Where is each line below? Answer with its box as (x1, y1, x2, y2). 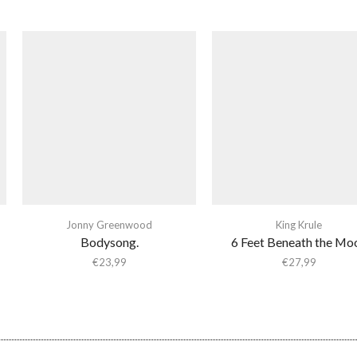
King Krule (276, 218, 322, 231)
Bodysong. (80, 234, 139, 249)
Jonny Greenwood (66, 218, 152, 231)
